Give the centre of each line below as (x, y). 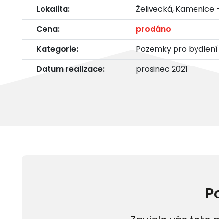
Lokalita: (53, 9)
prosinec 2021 (162, 69)
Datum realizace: (70, 69)
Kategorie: (57, 49)
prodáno (153, 29)
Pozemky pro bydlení (177, 49)
